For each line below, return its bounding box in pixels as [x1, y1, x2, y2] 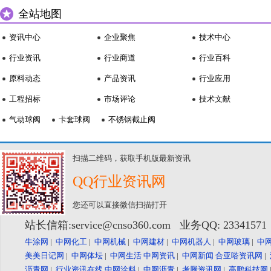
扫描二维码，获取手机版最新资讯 [73, 154, 191, 163]
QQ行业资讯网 [73, 174, 166, 190]
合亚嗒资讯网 [215, 251, 263, 261]
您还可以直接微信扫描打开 [73, 200, 167, 210]
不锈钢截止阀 [108, 115, 155, 125]
